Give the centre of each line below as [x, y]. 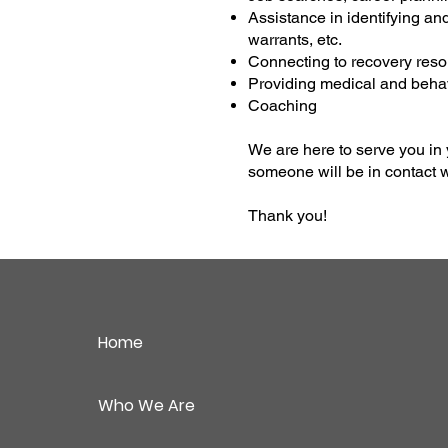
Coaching [282, 105]
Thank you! [287, 215]
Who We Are [146, 405]
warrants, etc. [295, 39]
